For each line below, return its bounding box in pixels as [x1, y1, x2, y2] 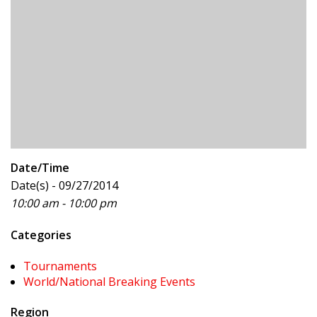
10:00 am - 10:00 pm [11, 195, 117, 211]
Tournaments [23, 258, 97, 274]
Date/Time [11, 160, 69, 175]
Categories [11, 227, 71, 243]
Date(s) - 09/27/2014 [11, 178, 118, 193]
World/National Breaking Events [23, 274, 195, 289]
